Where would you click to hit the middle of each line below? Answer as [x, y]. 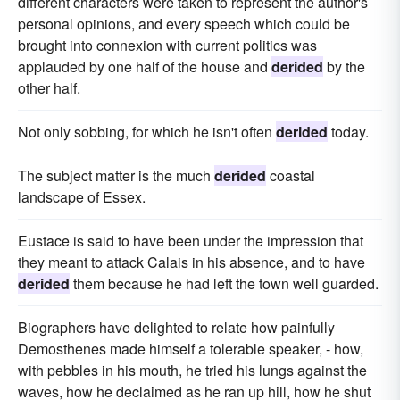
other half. [49, 88]
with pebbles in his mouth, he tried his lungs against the [192, 371]
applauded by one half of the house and [145, 67]
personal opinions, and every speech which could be [184, 24]
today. [348, 132]
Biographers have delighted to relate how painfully [176, 328]
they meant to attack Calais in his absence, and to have [192, 262]
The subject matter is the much [116, 176]
